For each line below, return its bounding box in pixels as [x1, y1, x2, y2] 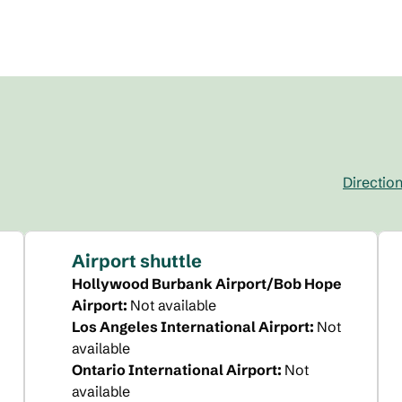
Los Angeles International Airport [71, 318, 310, 336]
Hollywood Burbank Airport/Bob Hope [71, 275, 342, 293]
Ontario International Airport [71, 361, 277, 379]
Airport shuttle [71, 249, 202, 272]
